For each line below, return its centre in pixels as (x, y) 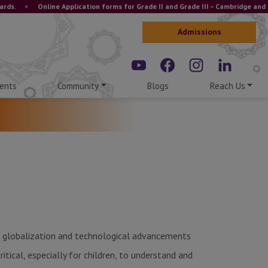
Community (78, 86)
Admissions (199, 31)
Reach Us (227, 86)
